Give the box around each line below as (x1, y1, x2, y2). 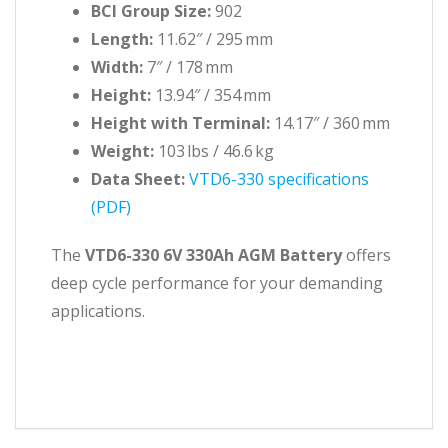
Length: (91, 28, 153, 50)
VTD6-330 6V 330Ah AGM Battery (85, 244, 342, 266)
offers (342, 244, 391, 266)
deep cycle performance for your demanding (51, 272, 383, 294)
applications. (51, 300, 145, 322)
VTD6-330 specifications (189, 168, 369, 190)
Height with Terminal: (91, 112, 270, 134)
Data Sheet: (91, 168, 185, 190)
